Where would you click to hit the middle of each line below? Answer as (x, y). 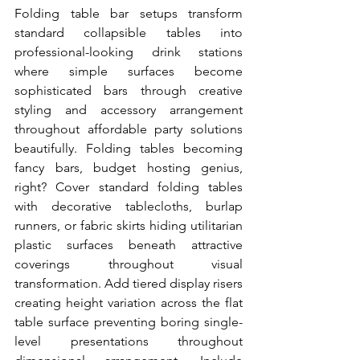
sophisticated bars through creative (129, 90)
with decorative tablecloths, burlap (129, 206)
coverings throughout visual (129, 264)
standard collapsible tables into (129, 33)
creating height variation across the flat (129, 303)
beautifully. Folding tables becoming (129, 148)
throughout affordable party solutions (129, 129)
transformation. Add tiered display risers (129, 283)
